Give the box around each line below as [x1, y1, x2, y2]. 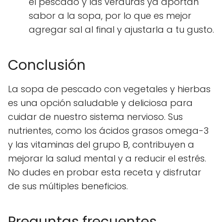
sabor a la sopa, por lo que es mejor [29, 9, 191, 22]
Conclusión [8, 55, 86, 75]
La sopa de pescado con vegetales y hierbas [8, 82, 211, 95]
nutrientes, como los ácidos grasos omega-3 [8, 124, 209, 137]
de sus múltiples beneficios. [8, 179, 128, 192]
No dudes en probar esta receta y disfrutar [8, 166, 201, 178]
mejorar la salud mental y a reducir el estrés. [8, 152, 206, 165]
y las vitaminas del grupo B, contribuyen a [8, 138, 194, 151]
